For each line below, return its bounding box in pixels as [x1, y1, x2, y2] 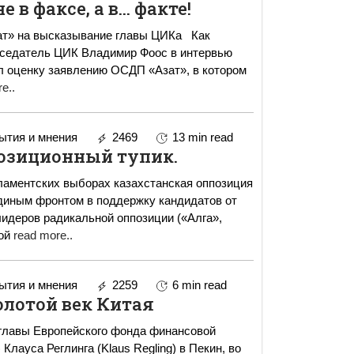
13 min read [171, 130, 233, 145]
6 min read [171, 278, 227, 292]
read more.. [13, 228, 73, 243]
